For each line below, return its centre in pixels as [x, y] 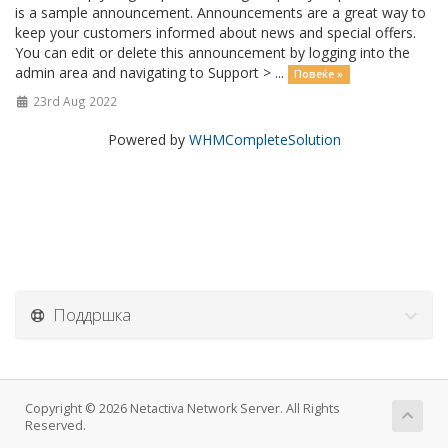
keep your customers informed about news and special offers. [215, 32]
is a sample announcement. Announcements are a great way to [220, 12]
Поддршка [88, 314]
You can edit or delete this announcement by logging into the [212, 52]
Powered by [148, 139]
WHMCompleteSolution [264, 139]
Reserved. [55, 425]
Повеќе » [319, 74]
